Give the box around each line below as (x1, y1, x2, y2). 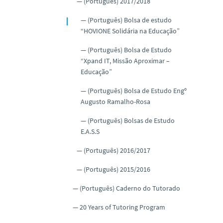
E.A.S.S (81, 126, 100, 136)
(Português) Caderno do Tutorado (80, 183, 180, 193)
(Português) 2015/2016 (84, 164, 150, 174)
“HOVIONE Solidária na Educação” (81, 26, 180, 35)
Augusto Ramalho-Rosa (81, 97, 150, 106)
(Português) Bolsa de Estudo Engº (88, 86, 187, 95)
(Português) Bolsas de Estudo (88, 115, 175, 125)
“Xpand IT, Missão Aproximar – (81, 56, 170, 65)
